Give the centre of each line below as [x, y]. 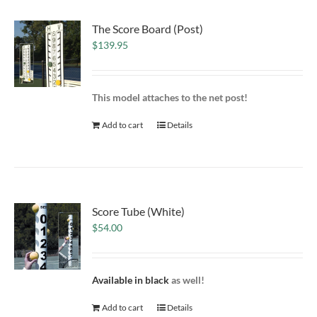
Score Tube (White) [139, 211]
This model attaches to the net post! [170, 97]
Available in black [131, 279]
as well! [187, 279]
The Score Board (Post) [148, 28]
